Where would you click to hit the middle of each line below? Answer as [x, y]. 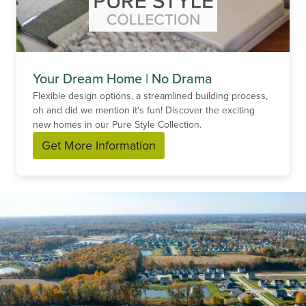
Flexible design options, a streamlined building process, [150, 95]
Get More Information [99, 145]
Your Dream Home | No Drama [123, 78]
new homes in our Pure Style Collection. [119, 124]
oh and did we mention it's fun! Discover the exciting [144, 110]
